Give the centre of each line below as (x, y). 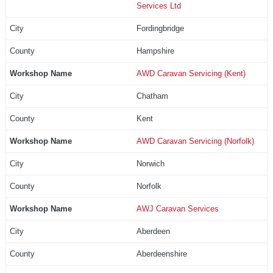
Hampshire (155, 51)
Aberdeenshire (161, 253)
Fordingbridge (160, 28)
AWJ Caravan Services (177, 208)
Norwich (150, 163)
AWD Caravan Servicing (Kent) (191, 73)
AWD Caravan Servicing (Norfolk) (195, 141)
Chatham (152, 96)
